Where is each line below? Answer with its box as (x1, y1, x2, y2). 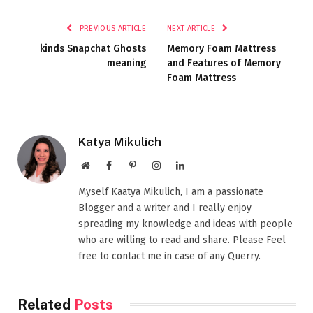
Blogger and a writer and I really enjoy (78, 201, 252, 214)
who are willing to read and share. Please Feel (78, 233, 286, 246)
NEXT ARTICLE (167, 23, 218, 33)
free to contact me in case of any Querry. (78, 249, 261, 262)
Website (89, 159, 120, 170)
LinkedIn (184, 159, 220, 170)
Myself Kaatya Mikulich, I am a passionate (78, 185, 263, 198)
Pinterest (136, 159, 170, 170)
